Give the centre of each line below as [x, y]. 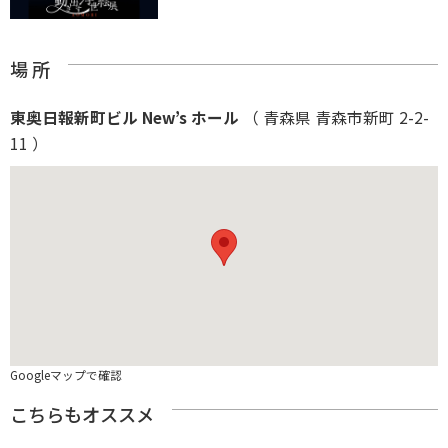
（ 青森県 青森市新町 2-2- [334, 117]
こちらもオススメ [82, 414]
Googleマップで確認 [66, 375]
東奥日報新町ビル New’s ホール [124, 117]
